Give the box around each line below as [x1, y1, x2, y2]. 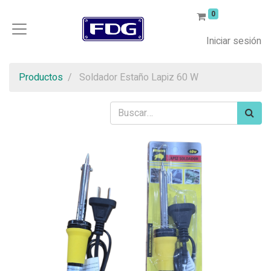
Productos [19, 70, 63, 85]
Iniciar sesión [206, 34, 261, 48]
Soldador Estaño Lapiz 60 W [79, 70, 198, 85]
